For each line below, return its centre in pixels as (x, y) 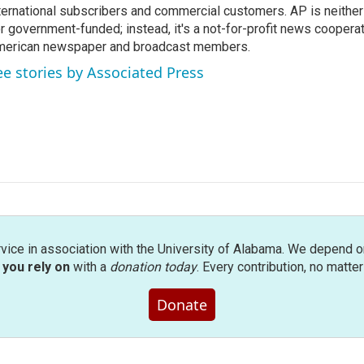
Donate (182, 304)
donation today (153, 266)
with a (89, 266)
